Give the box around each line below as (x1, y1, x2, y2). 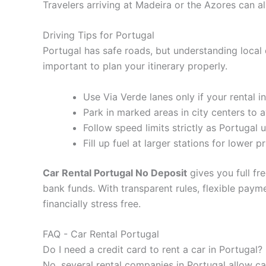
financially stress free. (43, 197, 141, 210)
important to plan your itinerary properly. (43, 60, 227, 72)
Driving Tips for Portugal (43, 29, 154, 42)
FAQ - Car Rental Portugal (43, 228, 159, 240)
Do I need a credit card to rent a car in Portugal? (43, 243, 262, 256)
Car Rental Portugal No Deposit (43, 166, 187, 179)
